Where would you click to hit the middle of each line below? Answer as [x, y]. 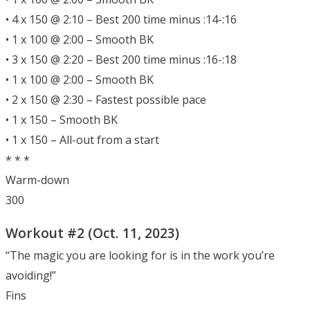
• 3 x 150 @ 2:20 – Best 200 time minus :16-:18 [121, 59]
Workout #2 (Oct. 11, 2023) [92, 232]
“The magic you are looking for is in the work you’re [140, 255]
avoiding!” [31, 275]
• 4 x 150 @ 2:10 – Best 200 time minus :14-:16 [121, 19]
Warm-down [37, 180]
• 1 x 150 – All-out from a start [82, 139]
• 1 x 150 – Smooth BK [62, 119]
